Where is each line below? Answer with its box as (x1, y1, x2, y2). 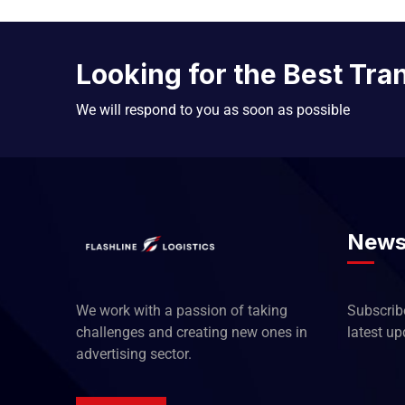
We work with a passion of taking (76, 302, 287, 319)
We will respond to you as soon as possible (76, 101, 350, 118)
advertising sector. (76, 345, 192, 363)
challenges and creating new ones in (76, 324, 307, 341)
